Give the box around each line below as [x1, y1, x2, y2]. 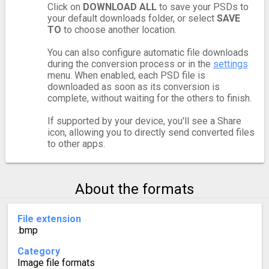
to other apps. [47, 138, 105, 150]
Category [17, 246, 60, 258]
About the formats [75, 181, 194, 198]
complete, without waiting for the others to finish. [47, 92, 252, 104]
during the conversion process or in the [47, 58, 213, 70]
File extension [17, 213, 81, 225]
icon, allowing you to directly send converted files [47, 127, 255, 139]
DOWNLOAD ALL [82, 1, 157, 13]
